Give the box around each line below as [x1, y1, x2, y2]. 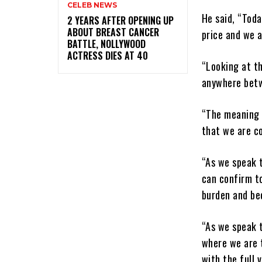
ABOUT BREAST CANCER [67, 25, 159, 39]
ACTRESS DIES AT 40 [67, 48, 148, 63]
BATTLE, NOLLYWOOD [67, 36, 146, 51]
